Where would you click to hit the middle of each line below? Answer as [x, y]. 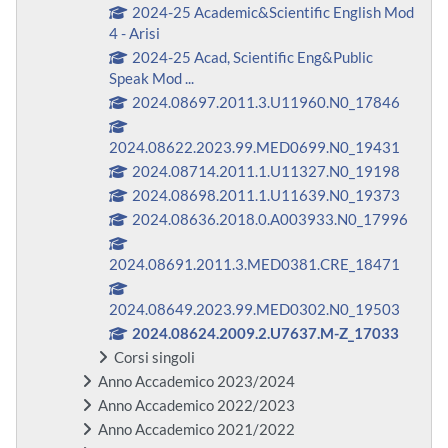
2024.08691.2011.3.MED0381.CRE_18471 [254, 265]
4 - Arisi [134, 34]
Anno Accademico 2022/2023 [196, 406]
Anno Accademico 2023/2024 [196, 382]
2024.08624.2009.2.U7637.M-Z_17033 [266, 334]
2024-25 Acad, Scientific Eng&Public [253, 58]
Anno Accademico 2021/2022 [196, 430]
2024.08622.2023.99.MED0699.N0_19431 [254, 148]
